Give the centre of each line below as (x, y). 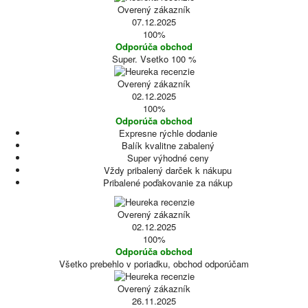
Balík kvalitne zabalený (168, 145)
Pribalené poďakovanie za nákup (168, 183)
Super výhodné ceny (168, 158)
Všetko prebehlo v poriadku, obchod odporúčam (154, 264)
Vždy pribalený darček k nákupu (168, 170)
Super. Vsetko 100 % (154, 59)
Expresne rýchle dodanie (168, 133)
